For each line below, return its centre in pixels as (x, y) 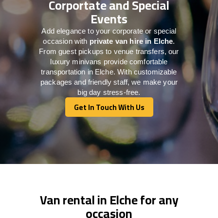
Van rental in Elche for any (109, 200)
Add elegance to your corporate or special (109, 31)
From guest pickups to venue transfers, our (109, 51)
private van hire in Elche (131, 41)
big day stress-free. (109, 92)
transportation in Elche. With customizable (109, 72)
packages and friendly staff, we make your (109, 82)
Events (109, 18)
